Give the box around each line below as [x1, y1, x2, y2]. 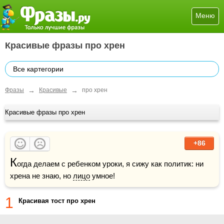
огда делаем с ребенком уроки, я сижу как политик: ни [17, 159, 203, 168]
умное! [90, 171, 115, 180]
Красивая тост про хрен [18, 196, 95, 204]
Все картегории [13, 65, 63, 73]
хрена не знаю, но [10, 171, 73, 180]
